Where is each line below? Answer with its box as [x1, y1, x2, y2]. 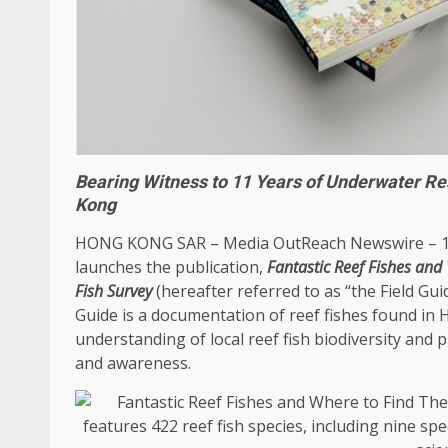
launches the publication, [75, 256, 267, 278]
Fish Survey [75, 280, 152, 302]
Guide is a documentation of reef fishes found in [75, 304, 439, 326]
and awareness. [75, 352, 191, 374]
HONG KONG [75, 232, 173, 254]
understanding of [75, 328, 210, 350]
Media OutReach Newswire [223, 232, 424, 254]
